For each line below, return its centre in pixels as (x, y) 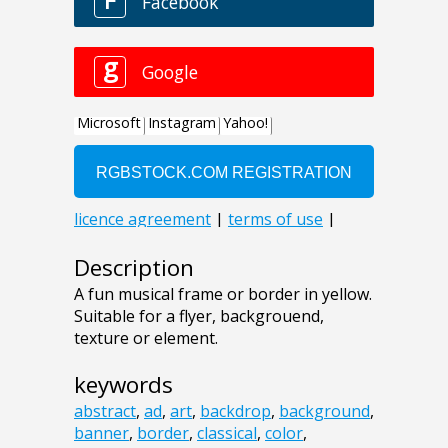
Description (134, 268)
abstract (105, 411)
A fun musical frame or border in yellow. (223, 294)
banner (101, 433)
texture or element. (146, 338)
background (324, 411)
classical (227, 433)
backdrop (235, 411)
